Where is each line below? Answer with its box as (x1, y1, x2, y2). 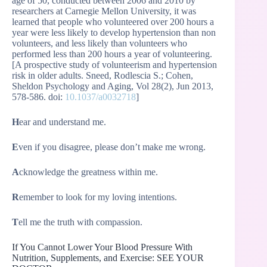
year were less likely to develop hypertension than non (12, 27, 216, 38)
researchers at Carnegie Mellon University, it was (12, 5, 196, 16)
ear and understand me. (19, 116, 106, 127)
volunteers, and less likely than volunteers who (12, 38, 187, 48)
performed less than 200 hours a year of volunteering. (12, 48, 212, 59)
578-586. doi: (12, 91, 65, 102)
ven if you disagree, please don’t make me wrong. (18, 141, 206, 152)
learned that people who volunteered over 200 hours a (12, 16, 214, 27)
